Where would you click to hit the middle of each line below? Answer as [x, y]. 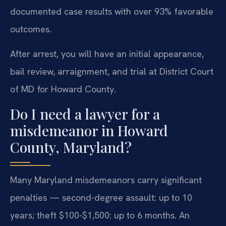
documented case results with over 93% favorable [112, 11]
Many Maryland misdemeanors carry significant [106, 180]
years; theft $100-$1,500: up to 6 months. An [100, 215]
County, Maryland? [71, 147]
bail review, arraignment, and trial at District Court [112, 72]
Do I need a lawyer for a [85, 114]
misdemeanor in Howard [89, 130]
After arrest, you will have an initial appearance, [107, 54]
